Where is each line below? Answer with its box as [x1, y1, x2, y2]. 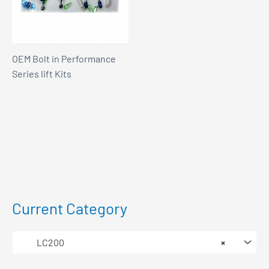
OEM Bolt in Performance [12, 52, 116, 64]
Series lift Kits [12, 67, 71, 79]
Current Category [12, 198, 127, 217]
